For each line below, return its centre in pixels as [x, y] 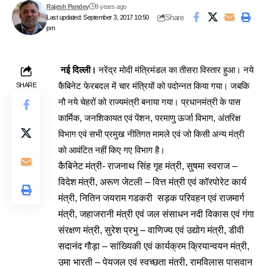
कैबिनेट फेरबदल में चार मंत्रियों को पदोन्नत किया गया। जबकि [154, 86]
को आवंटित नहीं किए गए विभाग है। [113, 150]
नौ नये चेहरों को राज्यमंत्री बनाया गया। [120, 102]
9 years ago [111, 7]
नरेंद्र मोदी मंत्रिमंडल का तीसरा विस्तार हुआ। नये [175, 70]
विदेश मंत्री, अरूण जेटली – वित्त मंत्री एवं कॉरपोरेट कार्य [152, 182]
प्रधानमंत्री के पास [211, 102]
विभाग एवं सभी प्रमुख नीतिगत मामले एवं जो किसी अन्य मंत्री [151, 134]
